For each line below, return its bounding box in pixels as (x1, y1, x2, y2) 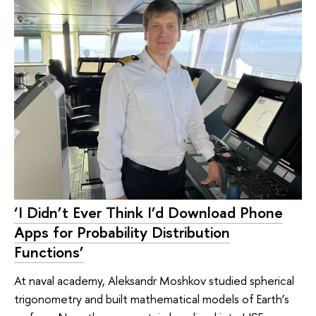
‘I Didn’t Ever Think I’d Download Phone (14, 202, 283, 224)
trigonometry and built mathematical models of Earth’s (14, 290, 289, 307)
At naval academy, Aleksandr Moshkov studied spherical (14, 272, 294, 288)
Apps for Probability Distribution (14, 221, 230, 243)
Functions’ (14, 241, 84, 263)
